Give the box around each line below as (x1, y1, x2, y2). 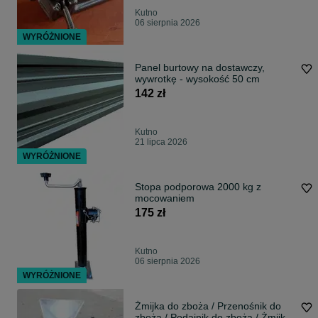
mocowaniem (135, 192, 194, 204)
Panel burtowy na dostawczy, (135, 62, 265, 74)
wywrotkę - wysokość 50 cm (135, 73, 260, 85)
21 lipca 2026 (135, 137, 187, 148)
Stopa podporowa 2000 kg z (135, 181, 261, 193)
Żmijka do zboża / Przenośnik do (135, 300, 281, 312)
